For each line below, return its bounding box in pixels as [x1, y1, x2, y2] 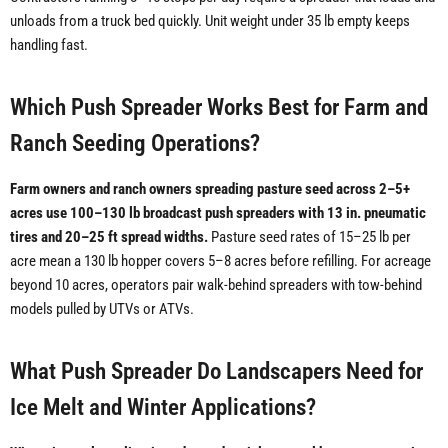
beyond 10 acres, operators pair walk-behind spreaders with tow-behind [10, 276, 422, 295]
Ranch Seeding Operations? [10, 130, 260, 157]
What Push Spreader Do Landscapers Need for [10, 358, 423, 385]
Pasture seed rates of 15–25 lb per [208, 228, 411, 247]
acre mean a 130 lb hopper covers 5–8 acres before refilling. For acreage [10, 252, 431, 271]
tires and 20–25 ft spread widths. [10, 228, 208, 247]
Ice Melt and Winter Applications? [10, 394, 316, 421]
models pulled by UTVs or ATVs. [10, 300, 194, 319]
